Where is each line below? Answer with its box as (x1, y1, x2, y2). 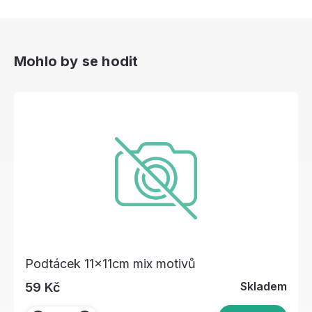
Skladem (240, 279, 287, 294)
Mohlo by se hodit (14, 53, 139, 70)
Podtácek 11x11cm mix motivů (25, 256, 196, 272)
